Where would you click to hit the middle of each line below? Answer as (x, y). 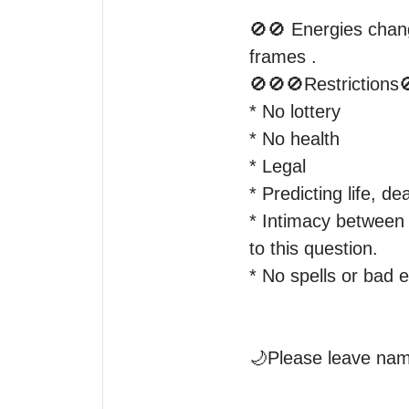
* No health (294, 139)
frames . (283, 57)
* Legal (278, 166)
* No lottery (295, 111)
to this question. (314, 248)
